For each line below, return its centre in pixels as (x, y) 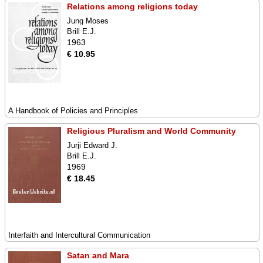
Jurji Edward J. (92, 145)
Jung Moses (88, 21)
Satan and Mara (98, 255)
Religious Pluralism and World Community (151, 131)
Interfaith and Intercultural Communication (79, 235)
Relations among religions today (132, 6)
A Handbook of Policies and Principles (73, 111)
